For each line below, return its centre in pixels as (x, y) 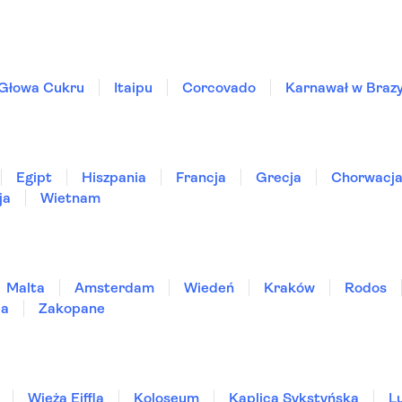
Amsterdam (114, 288)
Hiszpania (114, 177)
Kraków (289, 288)
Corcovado (219, 87)
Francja (201, 177)
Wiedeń (209, 288)
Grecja (279, 177)
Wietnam (70, 198)
